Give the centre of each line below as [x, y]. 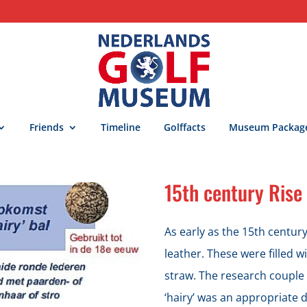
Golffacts [185, 127]
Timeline [121, 127]
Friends [47, 127]
